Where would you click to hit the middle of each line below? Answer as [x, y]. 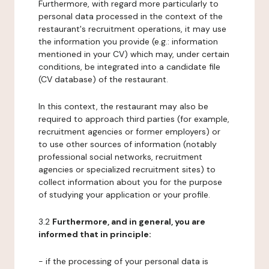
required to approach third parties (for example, [134, 119]
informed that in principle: [95, 234]
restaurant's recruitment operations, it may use [132, 29]
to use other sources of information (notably [128, 144]
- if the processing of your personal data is [123, 261]
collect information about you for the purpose [130, 182]
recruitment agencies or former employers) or [129, 131]
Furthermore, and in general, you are [129, 222]
